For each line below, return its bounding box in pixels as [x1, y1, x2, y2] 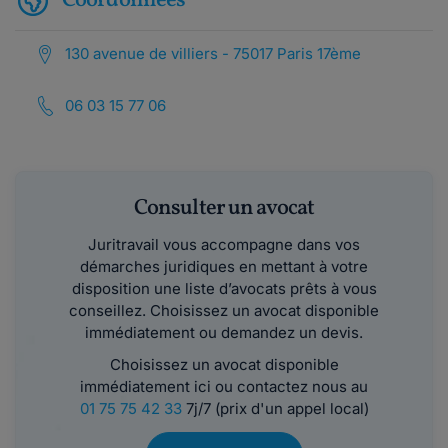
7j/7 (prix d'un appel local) [181, 399, 369, 418]
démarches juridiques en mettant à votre [80, 257, 368, 276]
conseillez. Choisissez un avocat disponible [69, 301, 379, 320]
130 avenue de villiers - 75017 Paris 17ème [65, 44, 361, 63]
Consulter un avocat [133, 193, 315, 224]
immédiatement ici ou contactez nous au [80, 377, 368, 396]
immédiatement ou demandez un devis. [85, 323, 363, 342]
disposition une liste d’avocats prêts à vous [71, 279, 377, 298]
